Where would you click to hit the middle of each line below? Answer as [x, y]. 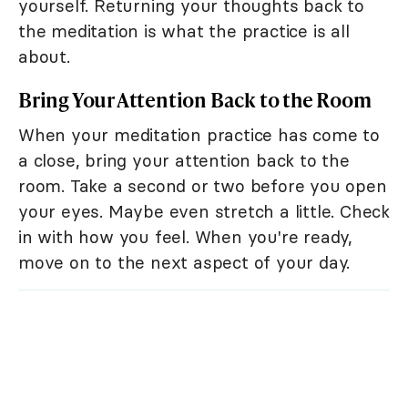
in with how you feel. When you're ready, [185, 237]
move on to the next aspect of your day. [184, 263]
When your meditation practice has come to [199, 135]
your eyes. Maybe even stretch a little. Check [204, 212]
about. [44, 57]
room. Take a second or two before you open [203, 186]
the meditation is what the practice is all [184, 31]
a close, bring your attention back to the [184, 161]
